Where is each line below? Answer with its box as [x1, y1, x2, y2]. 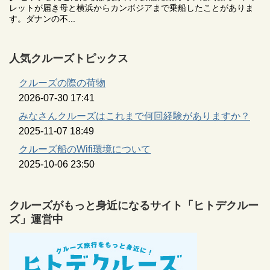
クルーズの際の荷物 [19, 78, 105, 89]
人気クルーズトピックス [9, 52, 128, 65]
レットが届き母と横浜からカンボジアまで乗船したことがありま [9, 3, 254, 13]
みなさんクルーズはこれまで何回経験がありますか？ [19, 111, 250, 122]
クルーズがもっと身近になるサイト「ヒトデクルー [9, 199, 259, 212]
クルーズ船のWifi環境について [19, 144, 151, 155]
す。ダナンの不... [9, 14, 75, 24]
